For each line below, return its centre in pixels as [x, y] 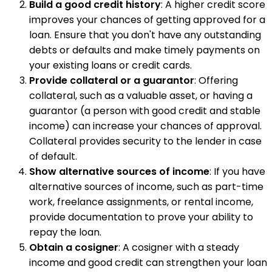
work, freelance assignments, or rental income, [141, 202]
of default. [53, 156]
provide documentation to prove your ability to [141, 217]
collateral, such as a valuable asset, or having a [141, 95]
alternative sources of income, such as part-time [146, 186]
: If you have [237, 171]
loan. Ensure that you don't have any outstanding [145, 35]
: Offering [216, 80]
